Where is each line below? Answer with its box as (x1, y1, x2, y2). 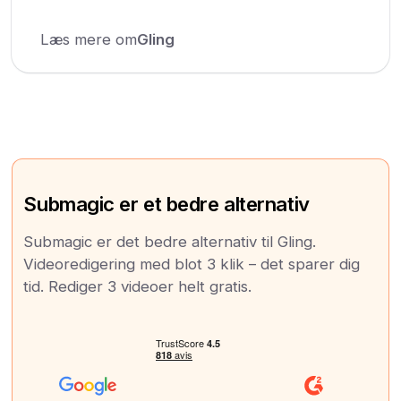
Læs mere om (40, 30, 138, 48)
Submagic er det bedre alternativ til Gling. (23, 232, 317, 251)
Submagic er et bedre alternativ (23, 191, 310, 216)
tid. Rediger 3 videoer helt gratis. (23, 277, 252, 295)
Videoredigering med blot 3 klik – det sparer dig (23, 254, 361, 273)
